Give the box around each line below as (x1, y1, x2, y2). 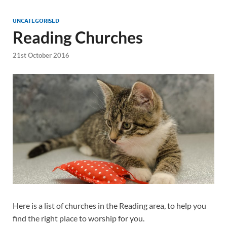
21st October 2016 (13, 51, 69, 60)
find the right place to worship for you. (13, 213, 144, 223)
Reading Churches (13, 27, 143, 47)
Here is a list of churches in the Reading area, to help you (13, 200, 206, 210)
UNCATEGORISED (13, 17, 59, 24)
